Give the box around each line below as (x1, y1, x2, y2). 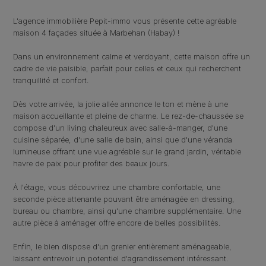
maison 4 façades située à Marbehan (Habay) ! (13, 28, 180, 37)
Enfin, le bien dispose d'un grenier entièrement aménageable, (13, 242, 232, 251)
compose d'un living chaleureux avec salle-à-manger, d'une (13, 123, 228, 132)
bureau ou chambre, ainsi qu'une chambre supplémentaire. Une (13, 206, 242, 216)
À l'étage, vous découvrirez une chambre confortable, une (13, 182, 221, 192)
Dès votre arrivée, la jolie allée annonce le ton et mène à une (13, 99, 229, 109)
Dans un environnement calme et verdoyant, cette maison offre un (13, 52, 251, 61)
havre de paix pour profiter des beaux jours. (13, 159, 170, 168)
